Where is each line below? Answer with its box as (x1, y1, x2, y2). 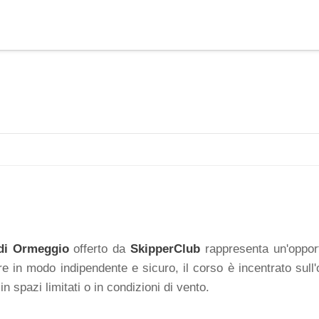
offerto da (68, 242, 131, 256)
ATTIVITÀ (246, 19, 291, 31)
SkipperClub (130, 242, 201, 256)
